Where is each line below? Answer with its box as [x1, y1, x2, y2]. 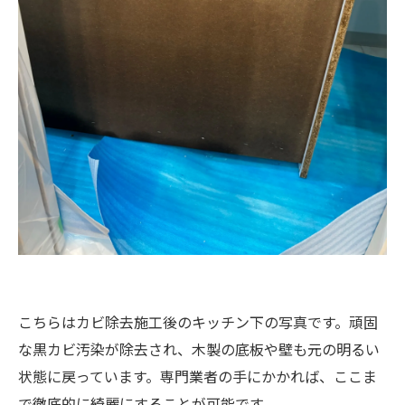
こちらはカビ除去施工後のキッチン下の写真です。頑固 [18, 310, 378, 333]
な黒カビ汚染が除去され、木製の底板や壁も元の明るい [18, 337, 380, 360]
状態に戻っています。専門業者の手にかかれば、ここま [18, 364, 377, 387]
